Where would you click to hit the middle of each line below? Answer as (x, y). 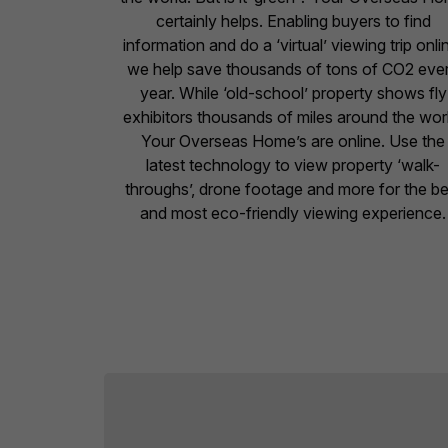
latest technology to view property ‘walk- (293, 165)
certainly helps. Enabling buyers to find (293, 21)
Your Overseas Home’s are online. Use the (293, 141)
